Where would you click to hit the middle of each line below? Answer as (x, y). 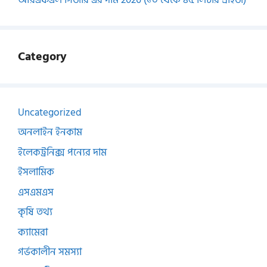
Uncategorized (50, 112)
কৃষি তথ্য (35, 212)
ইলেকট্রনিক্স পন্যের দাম (62, 152)
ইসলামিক (36, 173)
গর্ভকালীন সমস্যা (50, 252)
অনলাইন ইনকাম (50, 133)
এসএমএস (36, 192)
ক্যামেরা (33, 232)
